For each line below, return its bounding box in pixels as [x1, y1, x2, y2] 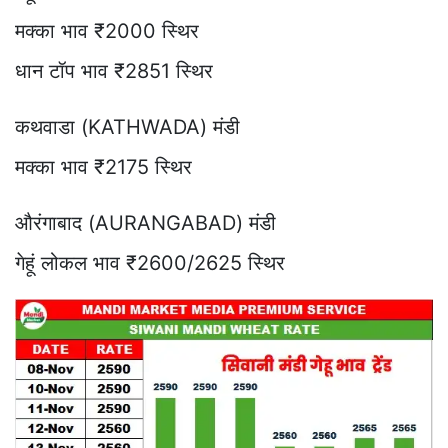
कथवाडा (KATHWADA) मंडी [15, 114, 240, 139]
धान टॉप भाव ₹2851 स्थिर [15, 58, 213, 83]
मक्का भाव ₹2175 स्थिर [15, 154, 192, 179]
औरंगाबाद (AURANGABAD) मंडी [15, 210, 276, 235]
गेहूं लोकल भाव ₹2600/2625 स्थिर [15, 250, 285, 275]
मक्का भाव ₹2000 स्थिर [15, 18, 199, 43]
